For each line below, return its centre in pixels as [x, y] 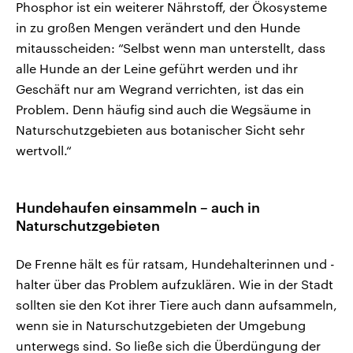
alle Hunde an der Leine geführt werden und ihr [157, 69]
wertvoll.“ [44, 150]
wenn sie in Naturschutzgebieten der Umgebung [161, 325]
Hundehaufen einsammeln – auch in [138, 208]
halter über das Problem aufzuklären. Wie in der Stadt [175, 284]
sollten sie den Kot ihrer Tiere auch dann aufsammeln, [176, 305]
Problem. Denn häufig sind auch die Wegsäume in [163, 110]
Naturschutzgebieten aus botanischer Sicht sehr [160, 130]
